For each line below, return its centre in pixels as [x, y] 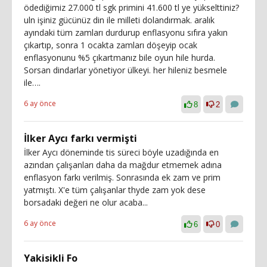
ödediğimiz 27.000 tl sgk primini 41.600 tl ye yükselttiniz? [131, 7]
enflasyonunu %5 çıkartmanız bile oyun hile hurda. [119, 57]
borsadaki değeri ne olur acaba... [86, 202]
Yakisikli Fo [51, 258]
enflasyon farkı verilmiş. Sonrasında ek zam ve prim [122, 177]
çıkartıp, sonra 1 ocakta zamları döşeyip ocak [111, 45]
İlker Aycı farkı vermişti [80, 138]
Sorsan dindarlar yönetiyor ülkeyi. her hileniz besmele [125, 70]
